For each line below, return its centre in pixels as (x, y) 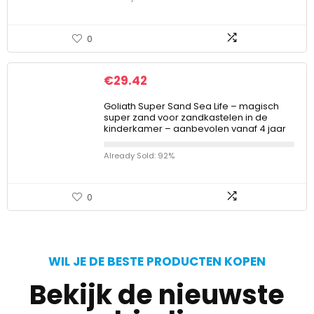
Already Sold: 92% (139, 156)
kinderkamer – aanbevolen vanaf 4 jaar (195, 129)
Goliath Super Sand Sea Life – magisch (191, 106)
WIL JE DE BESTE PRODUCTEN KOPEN (157, 261)
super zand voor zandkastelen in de (186, 117)
